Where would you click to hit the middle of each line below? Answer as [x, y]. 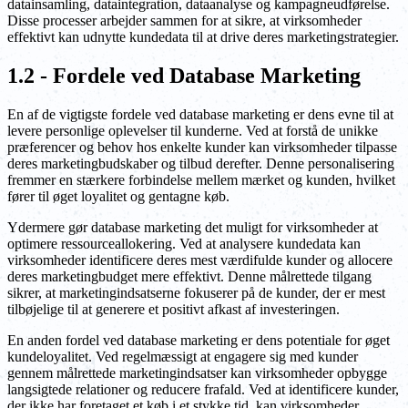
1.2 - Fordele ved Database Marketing [184, 76]
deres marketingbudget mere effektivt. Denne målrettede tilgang [189, 277]
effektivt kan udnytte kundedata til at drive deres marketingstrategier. [203, 37]
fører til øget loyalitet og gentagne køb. [118, 197]
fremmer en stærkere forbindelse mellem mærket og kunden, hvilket [201, 180]
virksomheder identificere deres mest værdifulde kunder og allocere [200, 260]
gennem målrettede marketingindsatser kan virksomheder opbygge [197, 373]
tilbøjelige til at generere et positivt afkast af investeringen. [173, 310]
